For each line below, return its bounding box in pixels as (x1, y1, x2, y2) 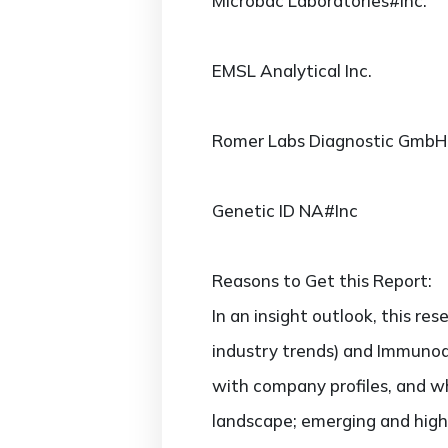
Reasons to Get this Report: (212, 270, 432, 291)
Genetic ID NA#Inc (212, 200, 358, 221)
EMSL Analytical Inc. (212, 60, 372, 81)
